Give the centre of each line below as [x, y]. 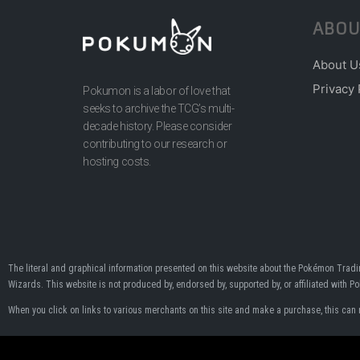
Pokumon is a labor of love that [157, 90]
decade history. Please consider [157, 126]
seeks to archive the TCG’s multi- [159, 108]
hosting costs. [117, 161]
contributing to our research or [155, 143]
